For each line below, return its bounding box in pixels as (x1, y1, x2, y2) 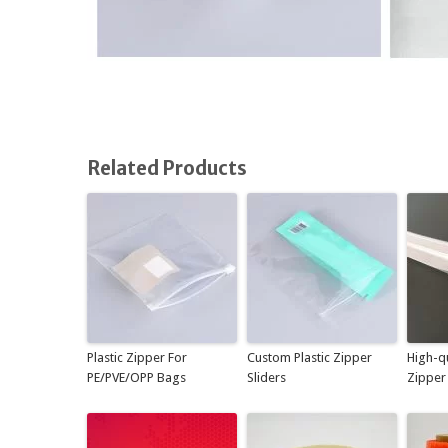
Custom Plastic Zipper (247, 349, 372, 365)
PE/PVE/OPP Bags (87, 369, 186, 385)
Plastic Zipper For (87, 349, 187, 365)
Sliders (247, 369, 286, 385)
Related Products (87, 156, 247, 180)
